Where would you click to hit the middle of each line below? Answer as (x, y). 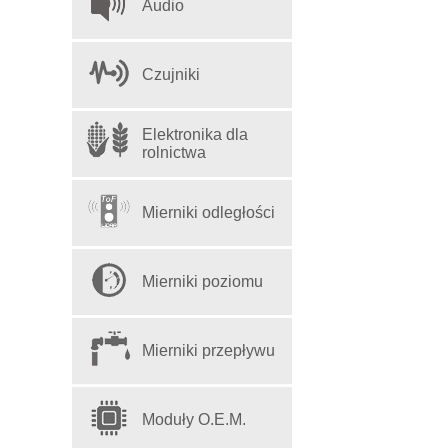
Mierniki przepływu (208, 350)
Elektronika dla (195, 134)
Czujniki (171, 74)
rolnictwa (174, 152)
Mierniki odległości (208, 212)
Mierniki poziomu (202, 281)
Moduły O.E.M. (194, 419)
